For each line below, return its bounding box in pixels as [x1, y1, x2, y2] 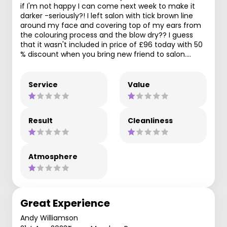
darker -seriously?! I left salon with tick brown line [20, 11, 193, 21]
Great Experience [20, 196, 110, 210]
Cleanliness [128, 116, 173, 126]
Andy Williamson [20, 213, 78, 223]
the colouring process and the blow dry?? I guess [20, 30, 193, 40]
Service [28, 80, 58, 90]
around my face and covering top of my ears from [20, 20, 201, 30]
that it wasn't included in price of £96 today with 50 [20, 40, 203, 50]
